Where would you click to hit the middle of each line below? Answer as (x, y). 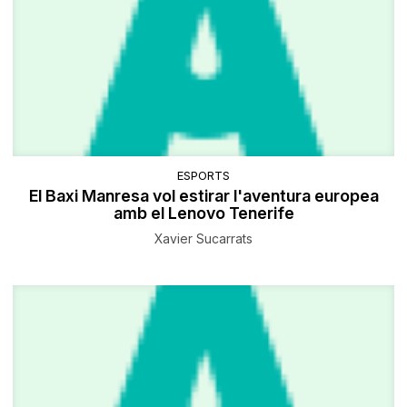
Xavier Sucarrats (203, 238)
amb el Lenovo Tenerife (203, 213)
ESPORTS (203, 175)
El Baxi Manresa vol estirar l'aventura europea (203, 195)
